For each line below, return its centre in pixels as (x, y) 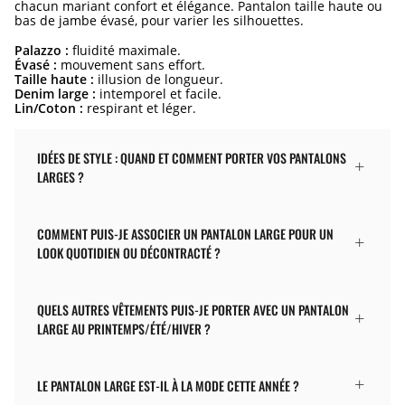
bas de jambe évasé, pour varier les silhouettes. (159, 20)
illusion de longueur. (159, 79)
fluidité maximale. (125, 50)
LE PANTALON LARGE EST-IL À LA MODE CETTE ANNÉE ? (168, 385)
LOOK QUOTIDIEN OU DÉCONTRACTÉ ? (129, 252)
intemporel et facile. (159, 93)
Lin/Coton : (49, 108)
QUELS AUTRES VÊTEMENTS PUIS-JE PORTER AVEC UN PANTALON (193, 309)
